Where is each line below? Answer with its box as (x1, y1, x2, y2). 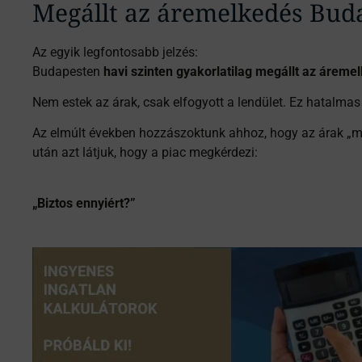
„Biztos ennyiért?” (32, 195, 136, 211)
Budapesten (32, 63, 103, 79)
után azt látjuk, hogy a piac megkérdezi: (32, 145, 258, 161)
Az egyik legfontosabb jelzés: (32, 44, 198, 60)
